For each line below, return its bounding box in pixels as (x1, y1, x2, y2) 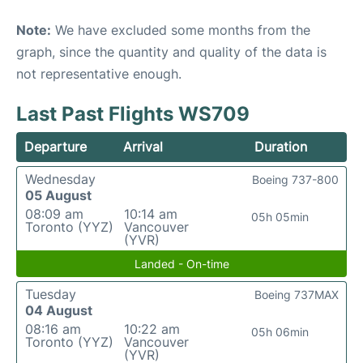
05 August (25, 187, 92, 204)
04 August (25, 302, 92, 319)
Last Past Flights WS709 (16, 102, 250, 126)
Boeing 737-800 (252, 173, 339, 187)
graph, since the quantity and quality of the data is (16, 44, 327, 61)
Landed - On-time (134, 257, 229, 271)
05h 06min (251, 325, 310, 340)
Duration (254, 139, 307, 156)
